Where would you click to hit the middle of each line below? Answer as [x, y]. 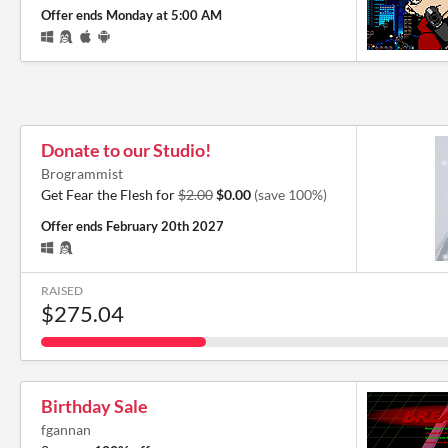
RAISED [62, 290]
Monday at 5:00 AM [164, 14]
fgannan [66, 429]
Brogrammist [82, 173]
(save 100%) [290, 194]
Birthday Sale [94, 405]
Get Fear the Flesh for [109, 194]
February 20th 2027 [165, 225]
